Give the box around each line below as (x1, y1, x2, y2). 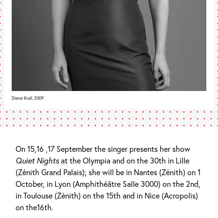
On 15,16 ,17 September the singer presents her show (16, 144, 190, 154)
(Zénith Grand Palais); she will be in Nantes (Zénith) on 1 (16, 167, 200, 178)
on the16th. (16, 202, 54, 213)
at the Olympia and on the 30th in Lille (59, 155, 189, 166)
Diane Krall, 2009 (12, 95, 44, 101)
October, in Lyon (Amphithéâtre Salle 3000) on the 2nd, (16, 179, 200, 189)
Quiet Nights (16, 155, 59, 166)
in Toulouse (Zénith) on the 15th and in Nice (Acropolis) (16, 190, 198, 201)
